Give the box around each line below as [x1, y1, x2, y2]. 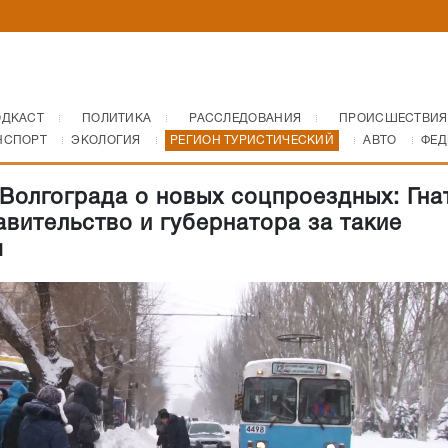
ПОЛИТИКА [81, 113, 152, 124]
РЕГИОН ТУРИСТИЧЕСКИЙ [170, 135, 335, 146]
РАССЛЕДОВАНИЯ [189, 113, 302, 124]
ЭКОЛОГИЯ [71, 135, 141, 146]
